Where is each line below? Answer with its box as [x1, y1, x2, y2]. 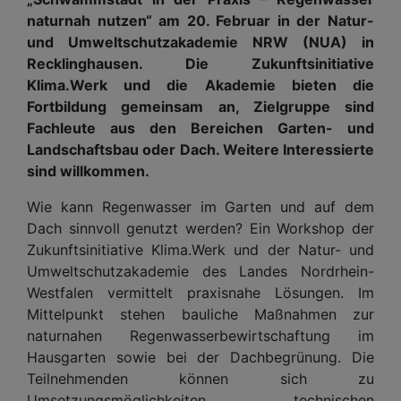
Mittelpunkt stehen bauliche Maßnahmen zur [27, 304, 374, 323]
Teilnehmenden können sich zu [27, 369, 374, 388]
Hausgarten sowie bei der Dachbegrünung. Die [27, 347, 374, 366]
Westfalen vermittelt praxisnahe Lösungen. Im [27, 283, 374, 302]
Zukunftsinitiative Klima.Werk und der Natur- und [27, 240, 374, 259]
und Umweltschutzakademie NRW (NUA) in [27, 32, 374, 51]
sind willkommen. [27, 161, 149, 180]
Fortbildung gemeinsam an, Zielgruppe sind [27, 97, 374, 115]
